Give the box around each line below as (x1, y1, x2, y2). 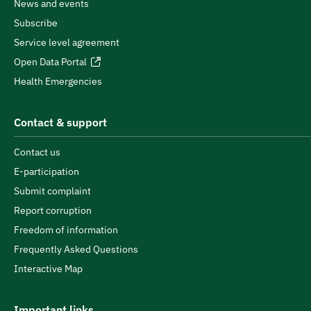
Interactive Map (14, 262, 83, 275)
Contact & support (14, 115, 107, 129)
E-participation (14, 165, 79, 178)
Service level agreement (14, 36, 119, 49)
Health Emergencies (14, 75, 102, 87)
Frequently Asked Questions (14, 243, 138, 255)
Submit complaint (14, 185, 91, 197)
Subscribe (14, 17, 58, 29)
